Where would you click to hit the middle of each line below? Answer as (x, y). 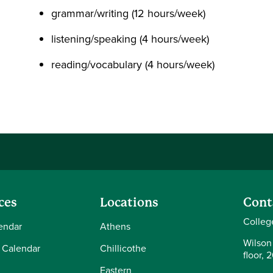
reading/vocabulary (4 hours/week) (133, 65)
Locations (129, 203)
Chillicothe (123, 248)
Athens (115, 226)
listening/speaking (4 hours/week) (130, 39)
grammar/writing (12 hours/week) (128, 13)
